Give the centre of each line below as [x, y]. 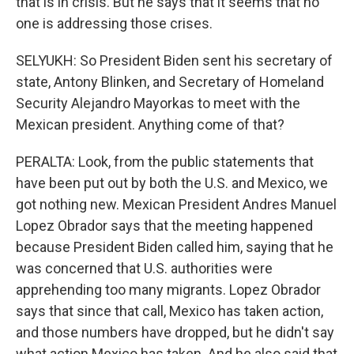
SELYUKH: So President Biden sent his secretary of [174, 60]
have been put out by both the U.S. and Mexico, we [172, 183]
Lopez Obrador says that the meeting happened [164, 226]
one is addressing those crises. [114, 23]
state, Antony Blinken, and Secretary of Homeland [170, 82]
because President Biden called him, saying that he [175, 247]
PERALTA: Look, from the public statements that [165, 162]
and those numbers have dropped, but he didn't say [175, 332]
